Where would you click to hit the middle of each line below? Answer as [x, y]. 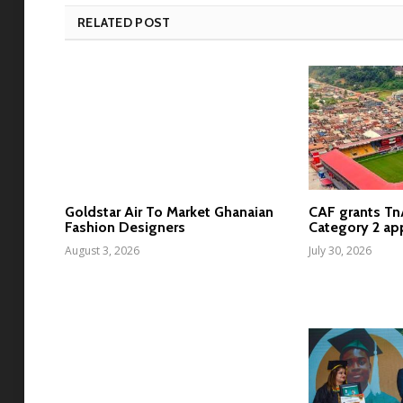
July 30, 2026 [340, 250]
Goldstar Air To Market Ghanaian [169, 211]
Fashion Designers [125, 227]
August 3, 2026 [102, 250]
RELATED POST [124, 22]
